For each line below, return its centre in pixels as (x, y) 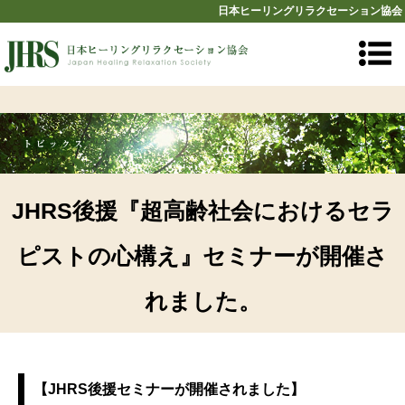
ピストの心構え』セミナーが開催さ (202, 256)
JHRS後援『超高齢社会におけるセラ (202, 211)
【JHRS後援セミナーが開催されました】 (169, 390)
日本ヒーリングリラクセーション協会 (310, 11)
